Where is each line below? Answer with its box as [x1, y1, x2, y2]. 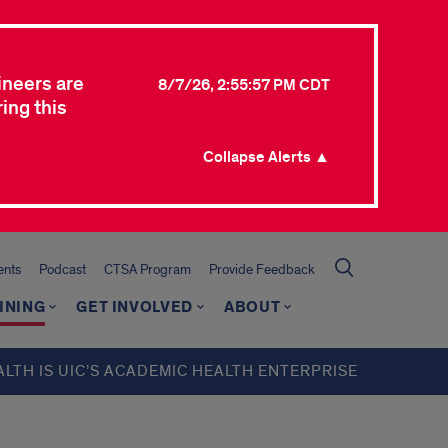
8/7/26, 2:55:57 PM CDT [158, 75, 330, 95]
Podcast [39, 261, 86, 278]
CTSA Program [104, 261, 191, 278]
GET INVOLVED [76, 297, 193, 318]
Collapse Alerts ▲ [203, 147, 330, 167]
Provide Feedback [209, 261, 315, 278]
